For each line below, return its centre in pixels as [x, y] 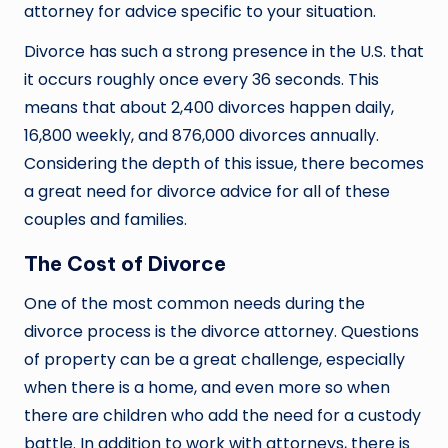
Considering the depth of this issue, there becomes [224, 164]
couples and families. [105, 220]
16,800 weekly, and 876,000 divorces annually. [201, 136]
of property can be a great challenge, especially [214, 360]
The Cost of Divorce [125, 264]
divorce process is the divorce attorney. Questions [221, 332]
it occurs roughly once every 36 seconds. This [201, 80]
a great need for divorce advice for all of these [207, 192]
